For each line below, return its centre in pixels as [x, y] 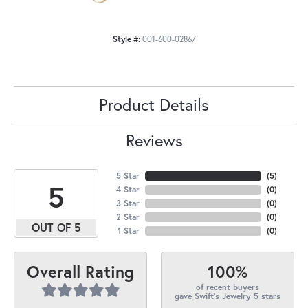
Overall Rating [80, 272]
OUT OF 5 [56, 227]
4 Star [128, 189]
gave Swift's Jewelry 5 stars [228, 296]
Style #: [126, 38]
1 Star [128, 230]
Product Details [154, 104]
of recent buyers [228, 287]
